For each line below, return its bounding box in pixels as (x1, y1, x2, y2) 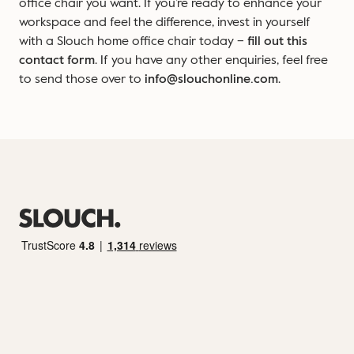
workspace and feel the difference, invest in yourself (19, 13, 311, 31)
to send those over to (19, 70, 145, 88)
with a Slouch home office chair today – (19, 32, 247, 50)
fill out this (247, 32, 307, 50)
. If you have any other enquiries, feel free (95, 51, 328, 69)
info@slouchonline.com (145, 70, 278, 88)
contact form (19, 51, 95, 69)
